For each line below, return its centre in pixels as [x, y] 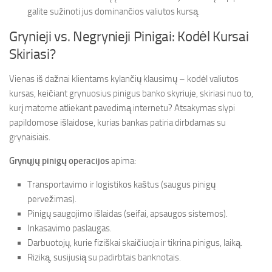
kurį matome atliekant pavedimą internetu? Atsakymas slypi [122, 108]
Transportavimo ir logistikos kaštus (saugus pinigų [121, 185]
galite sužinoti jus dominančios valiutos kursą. [114, 12]
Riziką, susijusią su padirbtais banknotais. [104, 257]
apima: [123, 161]
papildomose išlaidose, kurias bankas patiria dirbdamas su [117, 123]
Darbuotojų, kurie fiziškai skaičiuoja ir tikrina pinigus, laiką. [135, 243]
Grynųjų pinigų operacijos [59, 161]
